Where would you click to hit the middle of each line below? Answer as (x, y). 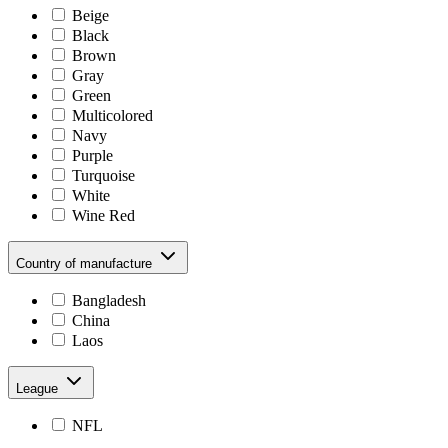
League (39, 388)
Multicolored (112, 115)
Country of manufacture (86, 263)
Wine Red (103, 215)
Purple (92, 155)
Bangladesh (109, 300)
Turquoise (103, 175)
